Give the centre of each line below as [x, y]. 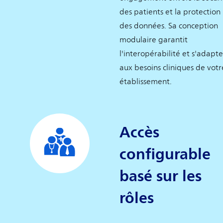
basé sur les [161, 175]
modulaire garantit [154, 40]
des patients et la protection [170, 12]
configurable [165, 154]
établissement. [146, 81]
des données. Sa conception [169, 26]
